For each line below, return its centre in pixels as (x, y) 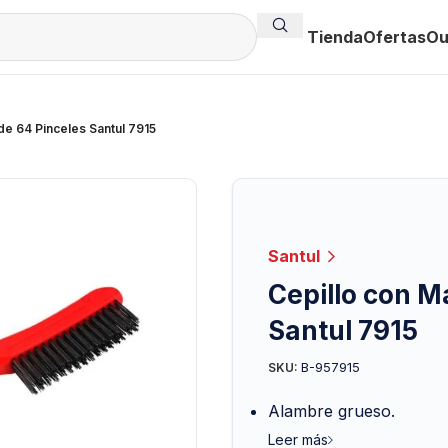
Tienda (335, 37)
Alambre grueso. (331, 410)
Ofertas (394, 37)
